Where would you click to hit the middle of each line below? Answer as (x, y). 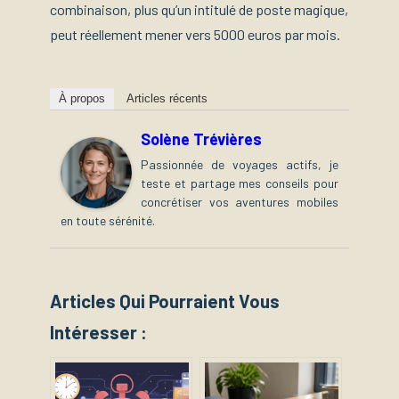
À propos (82, 99)
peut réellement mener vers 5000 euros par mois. (195, 35)
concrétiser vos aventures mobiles (240, 202)
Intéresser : (98, 332)
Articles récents (167, 99)
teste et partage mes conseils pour (240, 183)
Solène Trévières (201, 139)
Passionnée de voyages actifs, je (240, 165)
